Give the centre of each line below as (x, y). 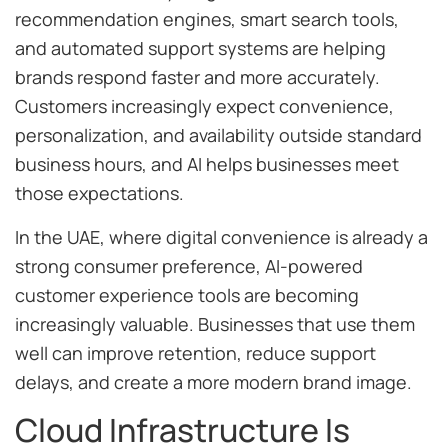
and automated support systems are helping (200, 48)
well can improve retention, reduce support (195, 352)
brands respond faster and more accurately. (197, 77)
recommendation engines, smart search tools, (207, 19)
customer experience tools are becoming (187, 294)
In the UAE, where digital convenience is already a (221, 236)
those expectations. (99, 193)
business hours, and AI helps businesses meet (207, 164)
